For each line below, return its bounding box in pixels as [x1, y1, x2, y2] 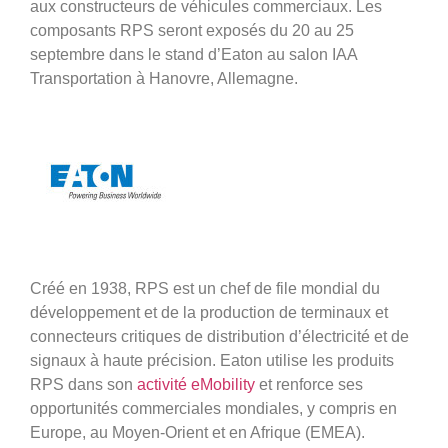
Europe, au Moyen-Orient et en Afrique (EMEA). [30, 424, 365, 442]
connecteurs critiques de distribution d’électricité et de [30, 328, 409, 346]
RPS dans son [30, 376, 137, 394]
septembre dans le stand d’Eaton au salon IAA [30, 46, 357, 64]
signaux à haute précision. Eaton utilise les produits [30, 352, 394, 370]
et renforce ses [255, 376, 363, 394]
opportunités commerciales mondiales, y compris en [30, 400, 397, 418]
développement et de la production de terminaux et [30, 304, 388, 322]
